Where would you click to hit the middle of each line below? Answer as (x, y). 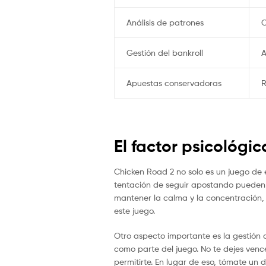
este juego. (134, 211)
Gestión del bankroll (164, 53)
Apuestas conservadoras (174, 83)
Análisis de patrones (165, 23)
